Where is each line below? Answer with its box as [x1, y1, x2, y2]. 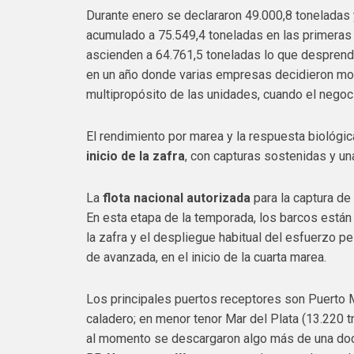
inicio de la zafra [86, 149, 186, 164]
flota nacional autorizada [103, 190, 251, 205]
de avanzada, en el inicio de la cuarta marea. [86, 250, 327, 265]
